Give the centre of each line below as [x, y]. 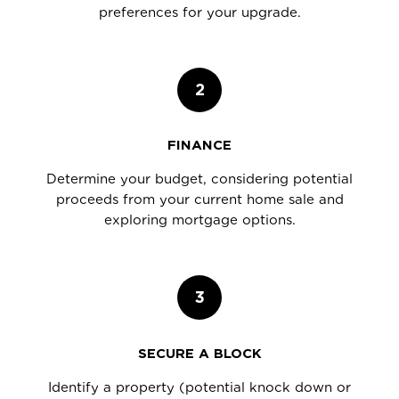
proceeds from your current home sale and [199, 200]
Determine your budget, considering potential [199, 179]
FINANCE [199, 146]
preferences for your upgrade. [199, 12]
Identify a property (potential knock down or [199, 387]
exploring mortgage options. [199, 220]
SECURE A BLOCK [199, 353]
